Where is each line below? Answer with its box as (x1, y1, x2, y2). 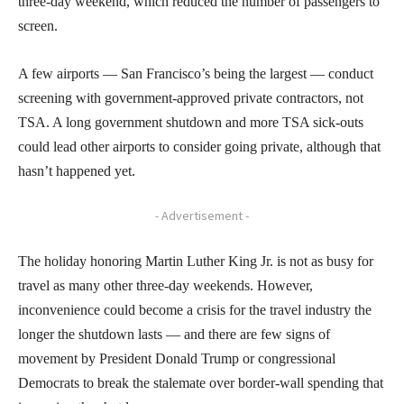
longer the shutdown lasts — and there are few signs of (18, 326, 330, 342)
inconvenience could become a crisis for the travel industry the (18, 301, 372, 317)
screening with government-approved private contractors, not (18, 89, 363, 106)
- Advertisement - (155, 207, 249, 224)
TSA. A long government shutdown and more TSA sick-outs (18, 114, 363, 130)
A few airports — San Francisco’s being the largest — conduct (18, 65, 373, 81)
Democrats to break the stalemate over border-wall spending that (18, 374, 383, 390)
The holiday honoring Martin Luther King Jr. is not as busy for (18, 252, 373, 269)
